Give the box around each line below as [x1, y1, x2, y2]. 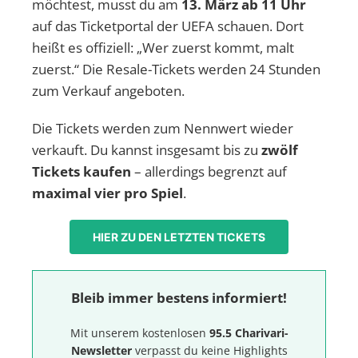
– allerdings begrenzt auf [131, 161, 287, 181]
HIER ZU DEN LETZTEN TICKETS [93, 229, 265, 244]
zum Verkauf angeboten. [32, 81, 185, 100]
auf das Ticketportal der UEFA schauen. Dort [32, 16, 304, 35]
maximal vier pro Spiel [32, 183, 183, 202]
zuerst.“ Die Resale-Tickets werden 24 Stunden [32, 59, 320, 78]
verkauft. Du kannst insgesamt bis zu [32, 140, 261, 159]
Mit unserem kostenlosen [70, 324, 209, 340]
